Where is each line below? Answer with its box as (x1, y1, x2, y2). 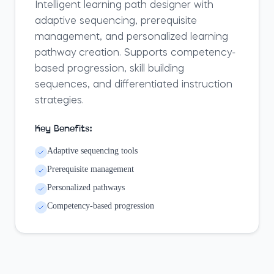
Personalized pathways (47, 183, 125, 192)
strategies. (35, 96, 84, 106)
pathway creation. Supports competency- (35, 48, 235, 58)
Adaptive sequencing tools (47, 146, 138, 155)
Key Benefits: (35, 124, 92, 134)
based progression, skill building (35, 64, 184, 74)
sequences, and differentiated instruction (35, 80, 232, 90)
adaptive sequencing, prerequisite (35, 17, 197, 26)
